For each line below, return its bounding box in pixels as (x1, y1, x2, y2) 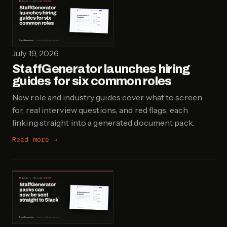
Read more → (12, 135, 58, 143)
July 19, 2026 (12, 48, 59, 58)
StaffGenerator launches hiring (12, 62, 190, 75)
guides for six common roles (12, 74, 172, 88)
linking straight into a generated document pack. (12, 117, 195, 128)
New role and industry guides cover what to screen (12, 92, 202, 102)
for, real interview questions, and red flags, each (12, 104, 188, 115)
